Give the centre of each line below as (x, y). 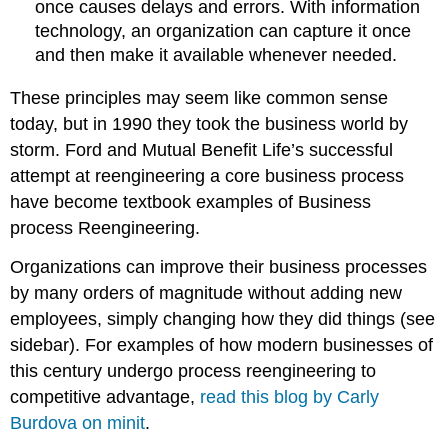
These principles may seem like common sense (199, 97)
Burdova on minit (78, 422)
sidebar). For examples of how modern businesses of (222, 344)
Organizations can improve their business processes (219, 266)
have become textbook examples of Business (191, 201)
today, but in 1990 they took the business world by (209, 123)
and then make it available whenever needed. (216, 55)
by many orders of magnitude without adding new (206, 292)
